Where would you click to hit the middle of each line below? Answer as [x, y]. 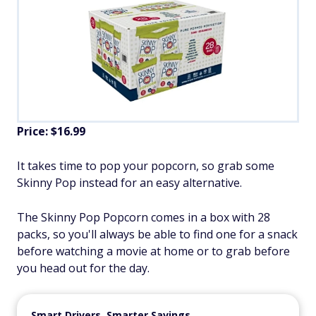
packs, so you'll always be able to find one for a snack [157, 234]
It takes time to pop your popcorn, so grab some [146, 165]
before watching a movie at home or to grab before [153, 251]
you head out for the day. [83, 268]
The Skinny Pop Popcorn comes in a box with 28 [144, 217]
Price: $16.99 [51, 131]
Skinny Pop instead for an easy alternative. [129, 182]
